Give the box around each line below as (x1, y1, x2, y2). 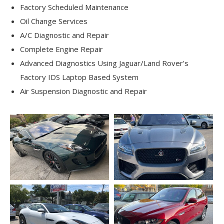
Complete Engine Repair (20, 44, 103, 54)
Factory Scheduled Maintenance (20, 2, 128, 12)
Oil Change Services (20, 16, 87, 26)
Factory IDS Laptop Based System (20, 72, 138, 82)
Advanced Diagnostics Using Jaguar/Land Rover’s (20, 58, 188, 68)
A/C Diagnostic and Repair (20, 30, 109, 40)
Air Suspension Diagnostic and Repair (20, 86, 147, 96)
